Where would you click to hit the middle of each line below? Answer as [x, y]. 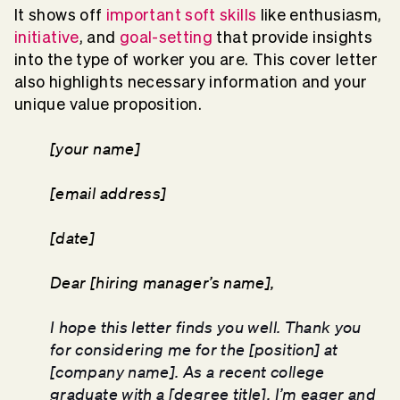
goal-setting [166, 37]
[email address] [108, 192]
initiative [47, 37]
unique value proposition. [110, 104]
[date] [73, 237]
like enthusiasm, [319, 14]
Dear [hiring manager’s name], [164, 282]
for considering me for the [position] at [194, 349]
